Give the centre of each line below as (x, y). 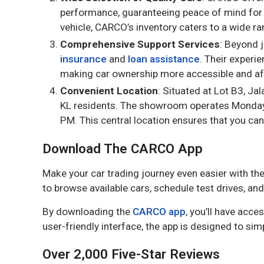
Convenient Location (109, 91)
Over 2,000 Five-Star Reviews (131, 254)
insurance (83, 59)
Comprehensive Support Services (140, 44)
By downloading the (88, 212)
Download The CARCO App (123, 148)
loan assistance (164, 59)
